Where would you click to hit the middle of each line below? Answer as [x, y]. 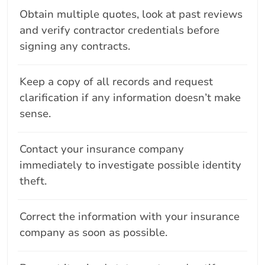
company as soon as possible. [93, 232]
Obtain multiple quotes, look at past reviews [131, 14]
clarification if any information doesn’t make [130, 97]
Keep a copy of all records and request [116, 81]
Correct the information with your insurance [130, 216]
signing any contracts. [75, 46]
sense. [35, 113]
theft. [33, 181]
